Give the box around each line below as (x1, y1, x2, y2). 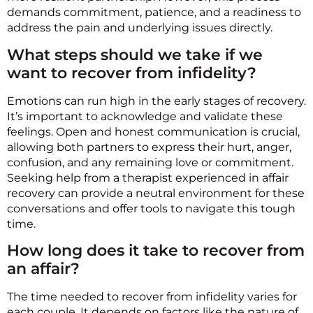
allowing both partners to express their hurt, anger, (7, 140, 291, 154)
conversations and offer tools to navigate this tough (7, 201, 296, 215)
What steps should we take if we (7, 45, 263, 64)
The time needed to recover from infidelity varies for (7, 290, 297, 304)
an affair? (7, 259, 80, 279)
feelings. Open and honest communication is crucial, (7, 124, 300, 138)
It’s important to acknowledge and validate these (7, 109, 283, 123)
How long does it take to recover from (7, 241, 305, 261)
